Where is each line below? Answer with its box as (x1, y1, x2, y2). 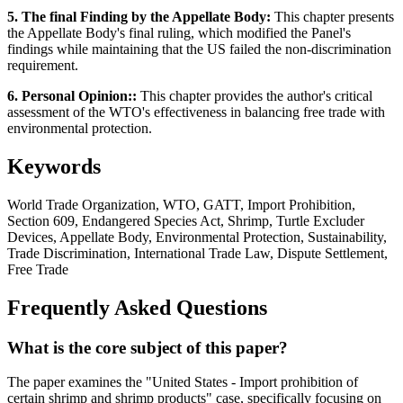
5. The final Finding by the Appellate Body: (7, 8, 271, 24)
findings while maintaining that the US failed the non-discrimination (7, 40, 391, 57)
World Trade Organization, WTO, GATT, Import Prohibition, (7, 196, 355, 212)
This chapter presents (271, 8, 394, 24)
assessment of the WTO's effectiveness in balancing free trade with (7, 103, 385, 120)
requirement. (7, 57, 78, 73)
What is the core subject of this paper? (7, 337, 288, 357)
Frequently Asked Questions (7, 295, 267, 319)
